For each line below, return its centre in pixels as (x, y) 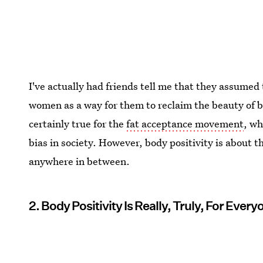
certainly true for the (78, 123)
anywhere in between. (80, 161)
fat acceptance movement (185, 123)
